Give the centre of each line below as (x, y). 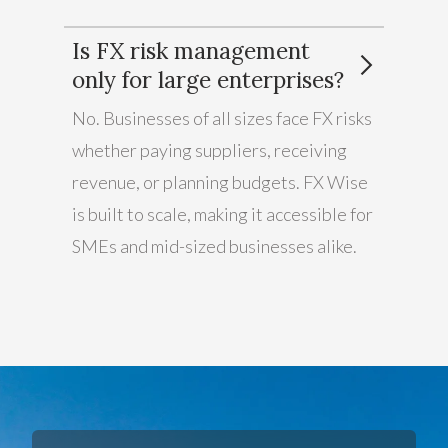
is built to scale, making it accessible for (222, 213)
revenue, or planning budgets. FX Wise (220, 181)
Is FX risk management (191, 50)
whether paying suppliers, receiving (209, 149)
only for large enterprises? (208, 79)
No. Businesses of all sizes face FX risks (222, 117)
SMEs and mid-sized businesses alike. (214, 245)
